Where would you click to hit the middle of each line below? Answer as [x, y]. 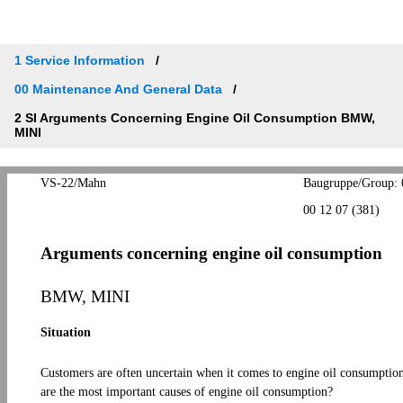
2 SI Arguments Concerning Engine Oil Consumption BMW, [195, 117]
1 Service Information [80, 60]
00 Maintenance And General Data [118, 89]
